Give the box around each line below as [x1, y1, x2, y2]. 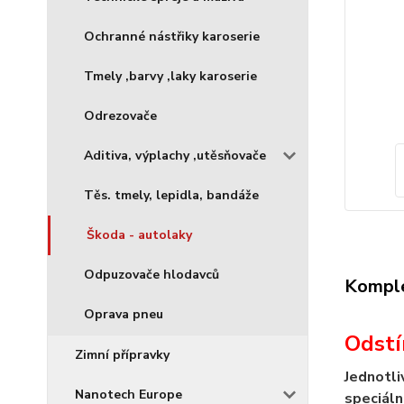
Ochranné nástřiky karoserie [84, 28, 260, 45]
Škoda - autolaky [87, 226, 192, 243]
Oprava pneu [84, 306, 163, 323]
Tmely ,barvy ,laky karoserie [84, 68, 257, 85]
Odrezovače [84, 107, 157, 124]
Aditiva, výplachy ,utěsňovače [84, 147, 266, 164]
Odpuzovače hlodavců [84, 266, 219, 283]
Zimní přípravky [75, 346, 170, 363]
